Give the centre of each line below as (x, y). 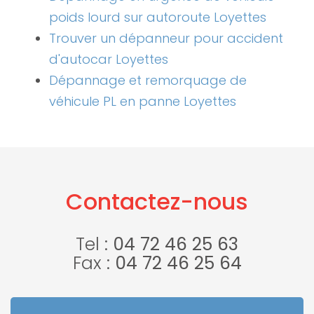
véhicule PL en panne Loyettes (143, 102)
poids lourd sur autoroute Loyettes (158, 18)
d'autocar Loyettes (109, 60)
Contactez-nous (157, 202)
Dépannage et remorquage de (148, 81)
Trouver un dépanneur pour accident (166, 39)
